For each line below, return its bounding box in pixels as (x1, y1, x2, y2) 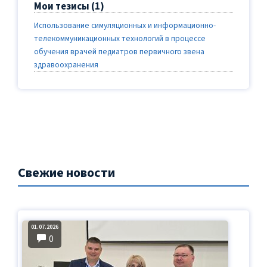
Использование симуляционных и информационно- (34, 20, 216, 32)
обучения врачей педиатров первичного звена (34, 46, 204, 58)
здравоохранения (34, 59, 98, 71)
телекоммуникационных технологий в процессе (34, 33, 206, 45)
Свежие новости (18, 163, 115, 183)
